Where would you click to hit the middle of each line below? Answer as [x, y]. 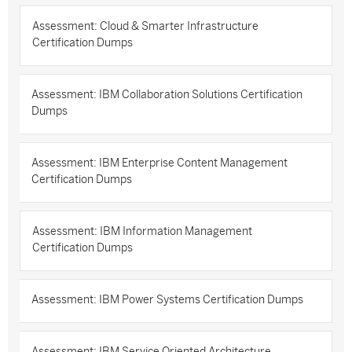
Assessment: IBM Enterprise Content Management [159, 163]
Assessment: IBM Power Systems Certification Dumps [167, 300]
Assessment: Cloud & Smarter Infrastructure [145, 26]
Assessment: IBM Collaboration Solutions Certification [167, 95]
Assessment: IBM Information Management [142, 231]
